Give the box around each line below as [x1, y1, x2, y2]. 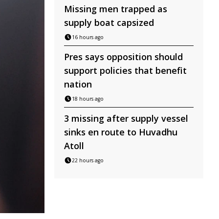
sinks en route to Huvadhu [64, 126, 177, 138]
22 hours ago [72, 157, 104, 164]
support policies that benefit [64, 65, 187, 76]
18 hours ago [72, 95, 104, 102]
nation [64, 78, 92, 90]
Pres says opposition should [64, 51, 183, 63]
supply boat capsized [64, 17, 154, 28]
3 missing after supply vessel [64, 112, 188, 124]
